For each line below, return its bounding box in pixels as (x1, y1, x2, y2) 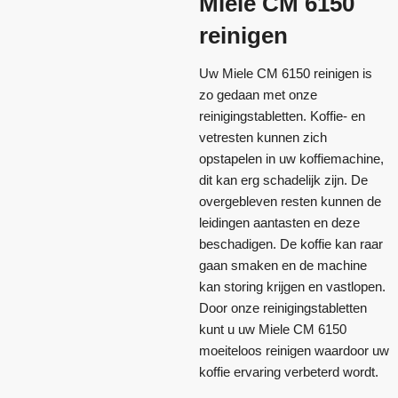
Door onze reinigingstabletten (199, 299, 367, 315)
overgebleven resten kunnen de (199, 193, 381, 209)
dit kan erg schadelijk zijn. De (199, 171, 368, 187)
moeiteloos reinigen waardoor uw (199, 342, 389, 358)
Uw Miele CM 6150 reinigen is (199, 65, 372, 81)
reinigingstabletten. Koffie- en (199, 107, 365, 123)
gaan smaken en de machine (199, 257, 367, 273)
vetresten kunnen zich (199, 129, 327, 145)
